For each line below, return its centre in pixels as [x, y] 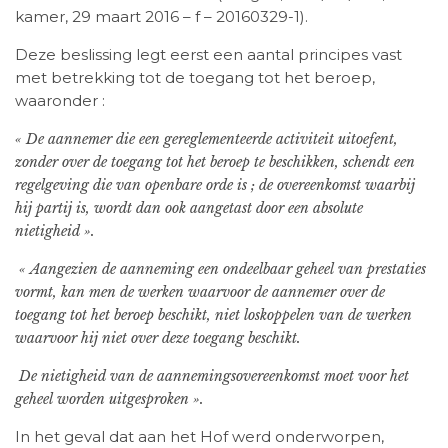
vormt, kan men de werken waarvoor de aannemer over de [200, 292]
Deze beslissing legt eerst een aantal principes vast [208, 55]
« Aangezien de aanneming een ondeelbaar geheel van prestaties [222, 269]
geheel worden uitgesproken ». [109, 399]
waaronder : [60, 101]
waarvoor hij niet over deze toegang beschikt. [158, 338]
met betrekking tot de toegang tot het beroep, [195, 78]
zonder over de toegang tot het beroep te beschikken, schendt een [215, 162]
